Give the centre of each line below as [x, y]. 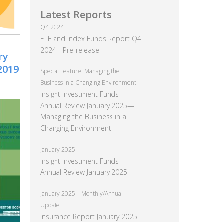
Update [50, 205]
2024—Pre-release [70, 50]
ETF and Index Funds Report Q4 [91, 38]
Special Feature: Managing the [80, 71]
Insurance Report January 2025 [89, 216]
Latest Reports [76, 15]
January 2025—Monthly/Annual [82, 194]
